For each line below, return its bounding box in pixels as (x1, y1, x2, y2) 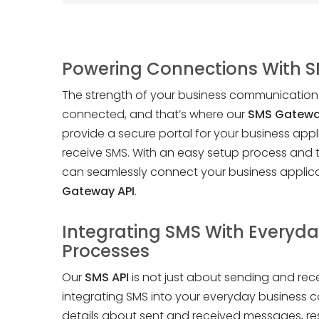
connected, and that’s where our (62, 106, 248, 122)
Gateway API (62, 183, 135, 199)
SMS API (85, 269, 129, 286)
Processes (62, 239, 150, 263)
